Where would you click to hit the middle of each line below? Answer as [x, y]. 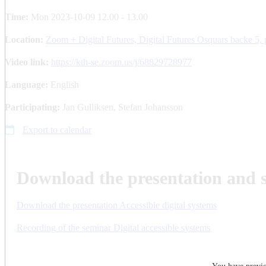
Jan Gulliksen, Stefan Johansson [123, 107]
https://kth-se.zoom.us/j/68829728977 [121, 62]
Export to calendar [57, 129]
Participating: [34, 107]
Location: [25, 39]
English [65, 84]
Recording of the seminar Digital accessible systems [113, 227]
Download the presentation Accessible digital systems [117, 205]
